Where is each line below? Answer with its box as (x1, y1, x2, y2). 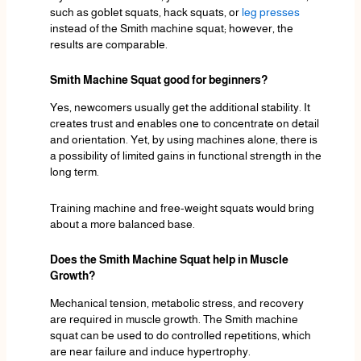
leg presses (241, 5, 300, 19)
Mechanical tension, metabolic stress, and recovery (49, 297, 304, 310)
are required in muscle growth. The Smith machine (49, 313, 298, 326)
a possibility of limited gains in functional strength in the (49, 149, 322, 163)
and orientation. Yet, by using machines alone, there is (49, 133, 317, 147)
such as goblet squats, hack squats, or (49, 5, 242, 19)
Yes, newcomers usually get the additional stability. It (49, 101, 310, 114)
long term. (49, 165, 99, 179)
